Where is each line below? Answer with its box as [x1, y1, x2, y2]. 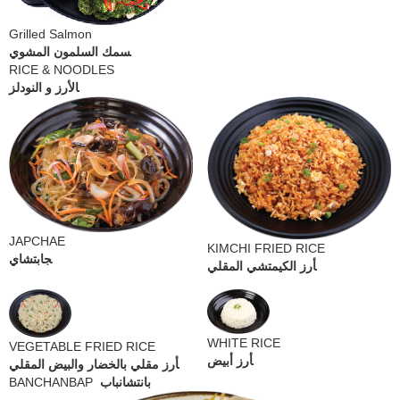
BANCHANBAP [9, 374, 100, 389]
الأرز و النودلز [9, 80, 79, 96]
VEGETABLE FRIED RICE [9, 338, 155, 354]
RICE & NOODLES [9, 62, 114, 78]
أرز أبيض [207, 353, 253, 368]
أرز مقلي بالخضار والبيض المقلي [9, 356, 179, 371]
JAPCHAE [9, 233, 65, 248]
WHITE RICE [207, 335, 280, 350]
